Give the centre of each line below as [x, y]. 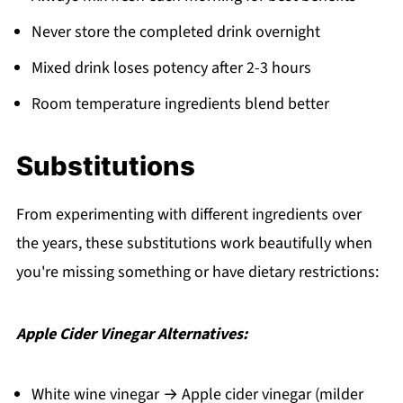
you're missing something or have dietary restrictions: [197, 272]
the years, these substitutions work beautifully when [194, 243]
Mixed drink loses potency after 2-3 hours [171, 67]
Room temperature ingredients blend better [180, 103]
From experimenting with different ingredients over [188, 214]
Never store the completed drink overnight [175, 31]
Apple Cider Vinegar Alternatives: [131, 334]
